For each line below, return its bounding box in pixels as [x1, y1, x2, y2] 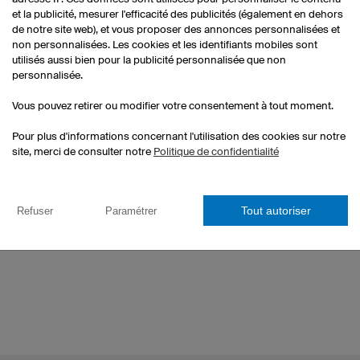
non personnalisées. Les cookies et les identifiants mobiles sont [12, 39, 317, 51]
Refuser [17, 204, 53, 217]
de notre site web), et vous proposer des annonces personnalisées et [12, 23, 340, 35]
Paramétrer [104, 204, 157, 217]
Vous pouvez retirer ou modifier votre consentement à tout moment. [12, 100, 333, 112]
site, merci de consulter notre [12, 145, 153, 157]
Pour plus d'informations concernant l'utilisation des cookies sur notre [12, 130, 346, 142]
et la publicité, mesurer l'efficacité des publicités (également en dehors [12, 8, 343, 20]
